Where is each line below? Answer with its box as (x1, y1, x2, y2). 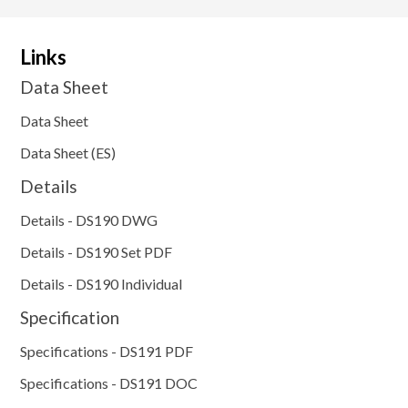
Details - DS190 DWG (20, 211, 158, 229)
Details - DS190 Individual (20, 275, 183, 293)
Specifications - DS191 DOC (20, 374, 199, 393)
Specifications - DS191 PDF (20, 342, 194, 361)
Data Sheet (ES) (20, 144, 117, 162)
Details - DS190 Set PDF (20, 243, 173, 261)
